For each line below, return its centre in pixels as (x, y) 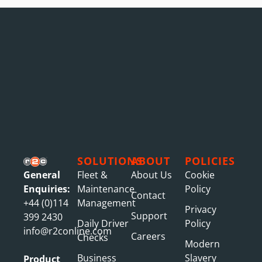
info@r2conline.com (68, 231)
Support (149, 216)
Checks (93, 237)
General (42, 175)
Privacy (201, 209)
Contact (148, 195)
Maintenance (106, 189)
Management (106, 203)
